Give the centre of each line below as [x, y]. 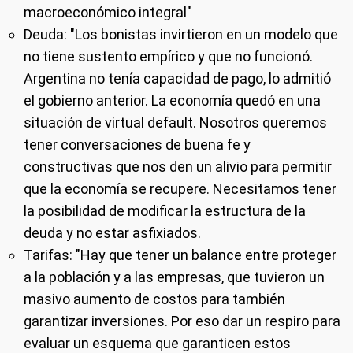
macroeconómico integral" [108, 12]
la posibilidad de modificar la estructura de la [165, 211]
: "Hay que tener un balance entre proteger [203, 255]
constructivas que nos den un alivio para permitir [178, 167]
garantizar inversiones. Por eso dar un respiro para [182, 321]
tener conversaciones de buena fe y [137, 145]
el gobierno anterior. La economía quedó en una [172, 100]
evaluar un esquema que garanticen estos [157, 343]
